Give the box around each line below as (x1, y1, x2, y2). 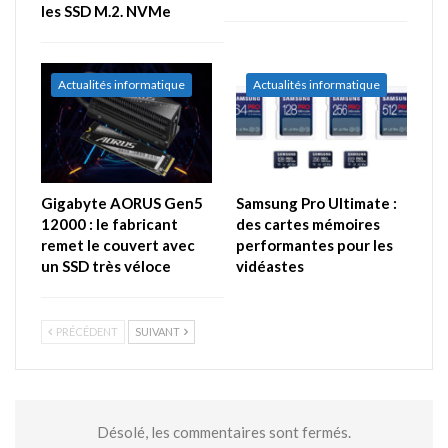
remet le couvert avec (41, 235, 195, 254)
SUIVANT (135, 324, 182, 338)
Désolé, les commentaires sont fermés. (97, 422, 351, 441)
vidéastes (236, 256, 304, 275)
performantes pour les (236, 235, 393, 254)
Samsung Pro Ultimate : (236, 193, 397, 212)
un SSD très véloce (41, 256, 171, 275)
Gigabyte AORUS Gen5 (41, 193, 203, 212)
